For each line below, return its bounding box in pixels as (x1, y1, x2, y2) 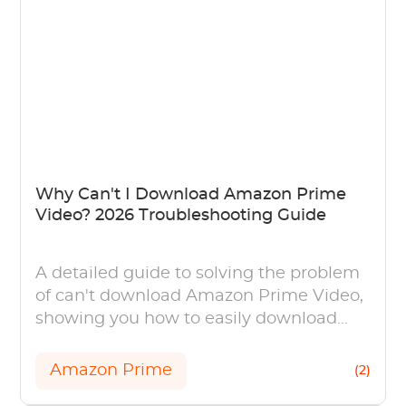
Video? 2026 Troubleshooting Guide (35, 207, 327, 224)
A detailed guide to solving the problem (35, 265, 361, 282)
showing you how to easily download (35, 310, 338, 327)
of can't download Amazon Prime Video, (35, 287, 364, 304)
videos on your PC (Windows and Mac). (35, 333, 354, 350)
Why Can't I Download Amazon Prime (35, 186, 347, 203)
